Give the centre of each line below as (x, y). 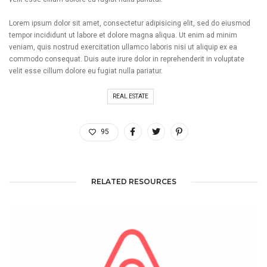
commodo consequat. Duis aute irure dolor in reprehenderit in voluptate (127, 59)
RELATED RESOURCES (133, 181)
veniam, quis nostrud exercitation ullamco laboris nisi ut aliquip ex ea (123, 47)
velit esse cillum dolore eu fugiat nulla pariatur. (86, 71)
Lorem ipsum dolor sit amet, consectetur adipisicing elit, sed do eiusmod (130, 23)
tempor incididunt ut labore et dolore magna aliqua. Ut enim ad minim (123, 35)
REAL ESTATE (131, 96)
